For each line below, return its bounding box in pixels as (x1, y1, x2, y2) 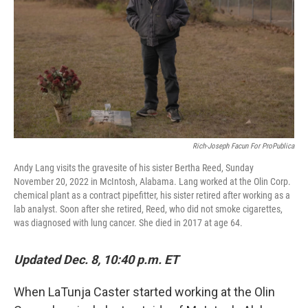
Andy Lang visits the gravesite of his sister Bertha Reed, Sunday (14, 162, 254, 173)
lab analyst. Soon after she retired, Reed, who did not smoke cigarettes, (14, 203, 283, 214)
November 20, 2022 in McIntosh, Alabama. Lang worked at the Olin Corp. (14, 176, 291, 187)
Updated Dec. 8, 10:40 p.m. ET (14, 252, 179, 267)
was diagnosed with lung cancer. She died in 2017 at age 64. (14, 217, 243, 228)
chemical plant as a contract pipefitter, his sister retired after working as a (14, 190, 290, 201)
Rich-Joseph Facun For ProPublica (192, 142, 294, 151)
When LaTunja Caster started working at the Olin (14, 285, 275, 299)
